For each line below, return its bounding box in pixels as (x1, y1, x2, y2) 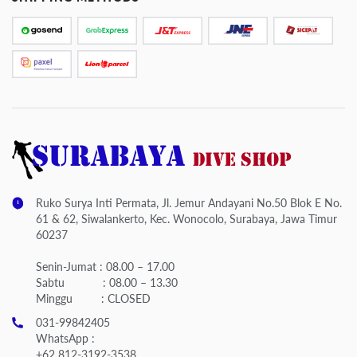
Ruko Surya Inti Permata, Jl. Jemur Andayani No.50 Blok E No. (36, 195, 342, 210)
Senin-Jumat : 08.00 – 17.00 (36, 259, 175, 273)
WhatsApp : (36, 331, 95, 345)
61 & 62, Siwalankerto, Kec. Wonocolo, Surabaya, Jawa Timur (36, 211, 337, 226)
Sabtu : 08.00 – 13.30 (36, 275, 178, 289)
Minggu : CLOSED (36, 291, 151, 305)
